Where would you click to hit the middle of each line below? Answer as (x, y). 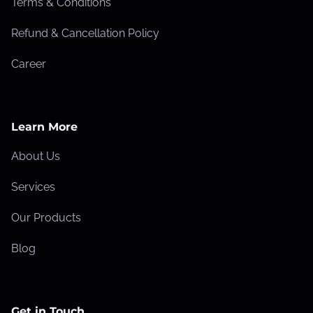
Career (29, 64)
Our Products (46, 217)
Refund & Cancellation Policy (85, 33)
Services (33, 187)
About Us (36, 156)
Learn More (44, 126)
